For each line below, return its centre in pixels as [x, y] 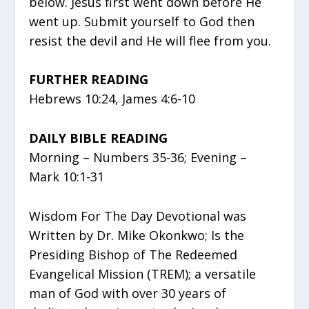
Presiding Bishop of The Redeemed [133, 254]
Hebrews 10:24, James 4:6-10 [112, 99]
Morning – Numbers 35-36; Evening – [138, 158]
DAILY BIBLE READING [99, 138]
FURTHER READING [89, 80]
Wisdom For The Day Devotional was [138, 216]
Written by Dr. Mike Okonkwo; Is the [137, 235]
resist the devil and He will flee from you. [150, 40]
